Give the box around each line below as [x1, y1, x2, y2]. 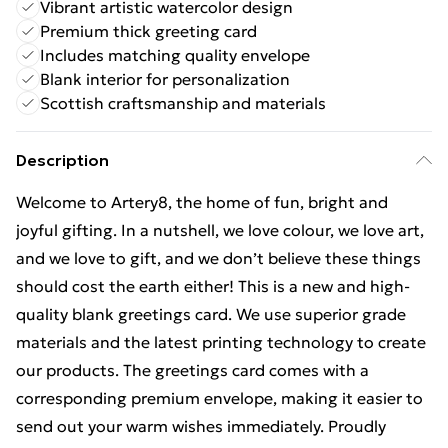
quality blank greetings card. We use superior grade [16, 304, 406, 324]
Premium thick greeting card [40, 21, 257, 41]
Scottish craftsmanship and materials [40, 93, 326, 113]
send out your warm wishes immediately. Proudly [16, 416, 386, 436]
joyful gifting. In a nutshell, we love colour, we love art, [16, 220, 424, 240]
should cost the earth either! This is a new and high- [16, 276, 410, 296]
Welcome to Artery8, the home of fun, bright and [16, 192, 388, 212]
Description [16, 150, 109, 170]
